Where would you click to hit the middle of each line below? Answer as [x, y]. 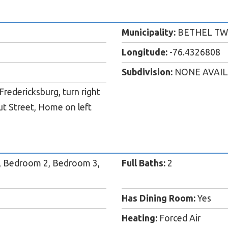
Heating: [139, 218]
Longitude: [145, 52]
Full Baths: [144, 163]
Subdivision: [147, 72]
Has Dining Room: [159, 198]
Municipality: [149, 33]
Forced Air [179, 218]
